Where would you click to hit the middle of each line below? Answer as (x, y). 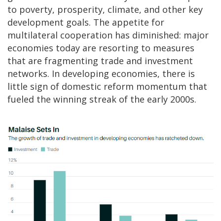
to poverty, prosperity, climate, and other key (105, 10)
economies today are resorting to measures (101, 48)
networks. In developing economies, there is (101, 74)
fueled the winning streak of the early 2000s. (102, 99)
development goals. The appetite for (86, 22)
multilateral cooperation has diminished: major (108, 35)
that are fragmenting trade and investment (100, 61)
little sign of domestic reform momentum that (107, 87)
